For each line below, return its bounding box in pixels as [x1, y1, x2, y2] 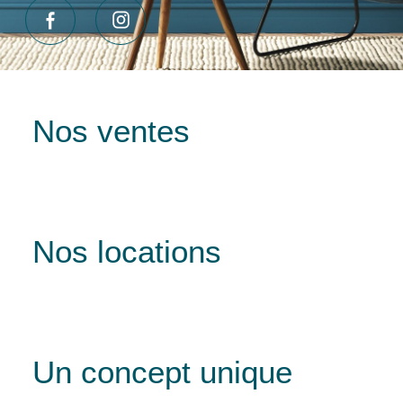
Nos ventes [32, 112, 190, 148]
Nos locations [32, 233, 221, 269]
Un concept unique [32, 354, 292, 390]
